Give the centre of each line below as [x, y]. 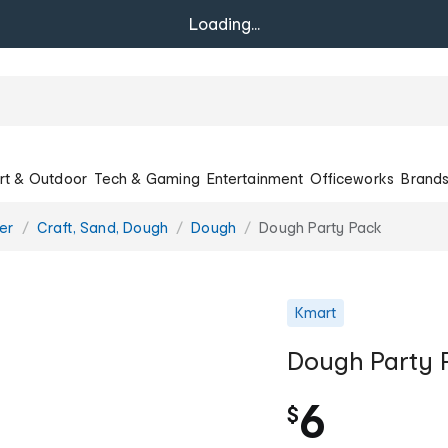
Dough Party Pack [321, 227]
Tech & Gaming [147, 178]
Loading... [224, 23]
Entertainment [255, 178]
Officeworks [352, 178]
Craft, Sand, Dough [102, 227]
